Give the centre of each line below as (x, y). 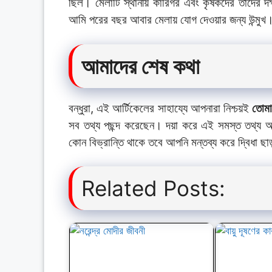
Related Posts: (153, 189)
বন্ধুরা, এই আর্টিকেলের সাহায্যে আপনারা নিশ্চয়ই (161, 108)
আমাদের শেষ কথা (141, 66)
